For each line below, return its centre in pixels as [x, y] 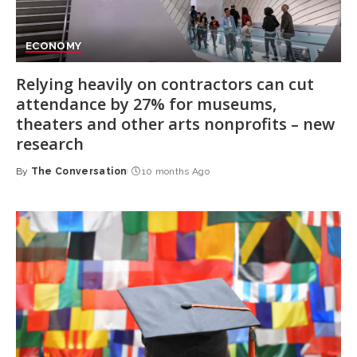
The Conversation [79, 171]
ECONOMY [54, 45]
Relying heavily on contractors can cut [165, 84]
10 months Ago [176, 171]
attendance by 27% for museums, [146, 104]
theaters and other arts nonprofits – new [175, 124]
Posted [35, 178]
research [50, 143]
